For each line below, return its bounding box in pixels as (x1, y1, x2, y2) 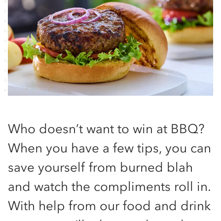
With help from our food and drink (8, 198, 211, 214)
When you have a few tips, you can (8, 140, 211, 156)
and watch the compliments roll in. (8, 179, 211, 194)
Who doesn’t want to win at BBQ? (8, 121, 205, 137)
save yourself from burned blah (8, 159, 193, 175)
